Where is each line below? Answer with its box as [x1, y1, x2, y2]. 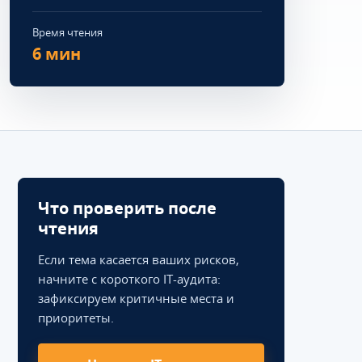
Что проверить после [38, 197, 217, 219]
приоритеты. [38, 309, 114, 326]
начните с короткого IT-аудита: [38, 271, 221, 287]
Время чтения [32, 25, 103, 40]
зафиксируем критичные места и [38, 290, 234, 306]
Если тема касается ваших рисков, [38, 251, 239, 267]
